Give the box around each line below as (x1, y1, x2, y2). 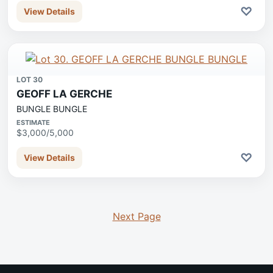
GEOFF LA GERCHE (16, 88, 112, 100)
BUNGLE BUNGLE (16, 104, 87, 114)
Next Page (112, 210, 161, 222)
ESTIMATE (16, 118, 50, 127)
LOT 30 (16, 75, 43, 84)
